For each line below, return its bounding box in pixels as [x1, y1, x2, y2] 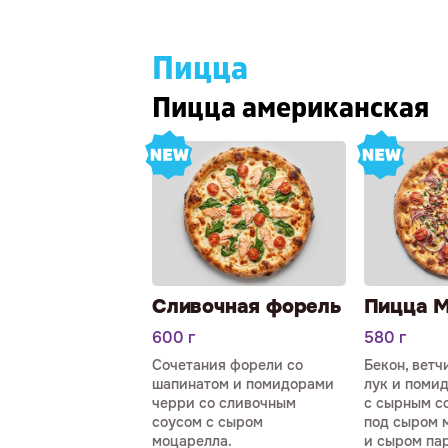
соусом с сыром [152, 412, 263, 431]
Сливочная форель [152, 293, 341, 319]
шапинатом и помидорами [152, 374, 334, 393]
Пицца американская [152, 90, 429, 126]
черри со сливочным [152, 393, 296, 412]
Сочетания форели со [152, 355, 303, 374]
